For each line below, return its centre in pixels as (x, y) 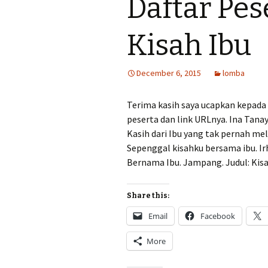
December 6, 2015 (169, 73)
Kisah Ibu (189, 45)
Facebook (218, 216)
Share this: (148, 196)
